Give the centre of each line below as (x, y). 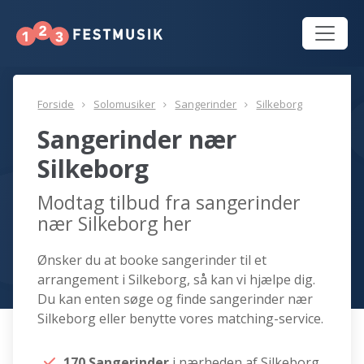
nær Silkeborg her (115, 224)
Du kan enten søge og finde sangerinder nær (175, 299)
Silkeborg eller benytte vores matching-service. (181, 319)
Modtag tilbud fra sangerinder (169, 203)
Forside (56, 104)
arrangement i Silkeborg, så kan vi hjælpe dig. (177, 280)
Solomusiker (125, 104)
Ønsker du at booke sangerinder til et (152, 260)
